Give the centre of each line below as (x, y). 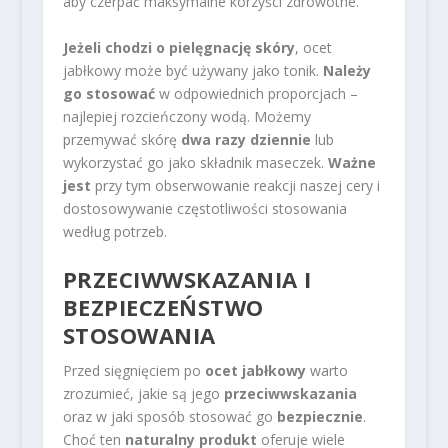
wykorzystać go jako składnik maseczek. (195, 162)
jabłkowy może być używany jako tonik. (192, 70)
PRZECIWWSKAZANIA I (187, 278)
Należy (346, 70)
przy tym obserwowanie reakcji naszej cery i (235, 185)
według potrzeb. (114, 231)
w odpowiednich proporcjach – (256, 93)
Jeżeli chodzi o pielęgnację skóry (178, 47)
